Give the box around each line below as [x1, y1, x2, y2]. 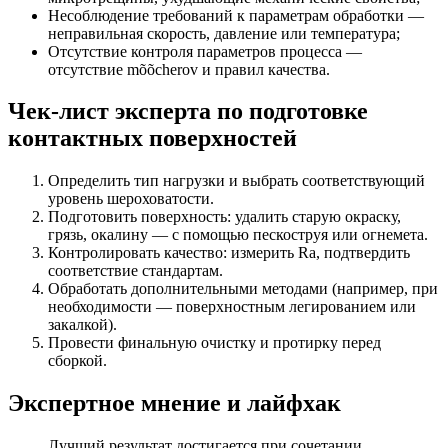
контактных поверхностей [8, 125, 297, 152]
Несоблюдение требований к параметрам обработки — [48, 6, 424, 24]
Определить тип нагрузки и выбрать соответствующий [48, 172, 425, 190]
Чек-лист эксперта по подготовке [8, 98, 368, 125]
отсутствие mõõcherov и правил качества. [48, 60, 330, 78]
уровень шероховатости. [48, 190, 214, 208]
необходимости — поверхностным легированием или [48, 298, 416, 316]
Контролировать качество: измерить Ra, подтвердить [48, 244, 410, 262]
